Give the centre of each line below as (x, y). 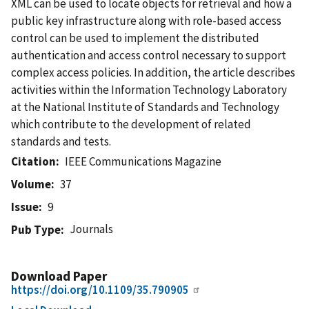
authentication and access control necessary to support (149, 55)
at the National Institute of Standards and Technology (145, 107)
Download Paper (59, 276)
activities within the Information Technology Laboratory (149, 89)
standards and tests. (61, 141)
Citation (33, 161)
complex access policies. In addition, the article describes (153, 72)
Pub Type (36, 229)
